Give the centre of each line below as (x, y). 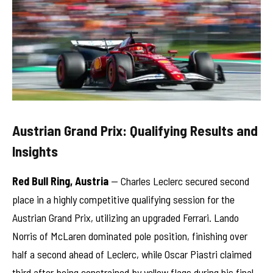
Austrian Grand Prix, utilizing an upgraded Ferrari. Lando (126, 217)
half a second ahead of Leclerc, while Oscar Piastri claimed (132, 254)
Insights (35, 151)
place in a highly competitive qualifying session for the (123, 199)
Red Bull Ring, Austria (60, 181)
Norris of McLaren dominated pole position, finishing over (130, 236)
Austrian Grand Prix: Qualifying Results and (135, 130)
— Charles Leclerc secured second (179, 181)
